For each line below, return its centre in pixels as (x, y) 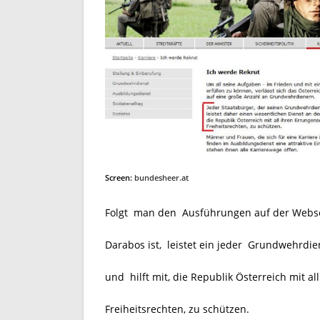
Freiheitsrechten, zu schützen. (177, 309)
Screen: (120, 178)
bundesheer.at (161, 178)
